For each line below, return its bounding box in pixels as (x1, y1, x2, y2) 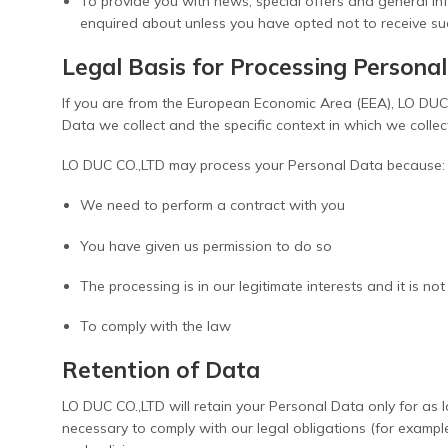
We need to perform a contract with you (80, 196, 346, 215)
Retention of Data (62, 355, 260, 385)
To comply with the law (80, 316, 232, 335)
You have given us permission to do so (80, 236, 333, 255)
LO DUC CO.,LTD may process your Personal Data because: (62, 156, 445, 175)
